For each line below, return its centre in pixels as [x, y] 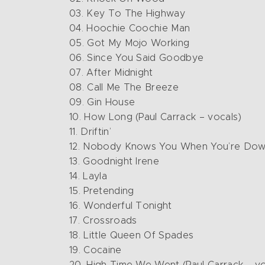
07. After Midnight [111, 73]
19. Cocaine [96, 250]
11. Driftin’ [90, 132]
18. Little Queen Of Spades [132, 235]
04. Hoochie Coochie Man [130, 28]
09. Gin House [102, 102]
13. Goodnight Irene [114, 161]
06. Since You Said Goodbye [137, 58]
